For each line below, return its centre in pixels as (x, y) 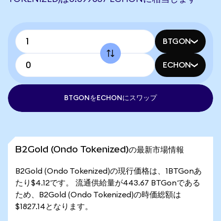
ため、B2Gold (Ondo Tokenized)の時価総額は (98, 195)
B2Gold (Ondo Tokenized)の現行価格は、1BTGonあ (109, 171)
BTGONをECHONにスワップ (110, 98)
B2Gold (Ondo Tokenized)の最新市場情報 (100, 149)
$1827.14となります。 (54, 207)
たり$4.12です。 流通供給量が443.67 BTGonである (108, 183)
